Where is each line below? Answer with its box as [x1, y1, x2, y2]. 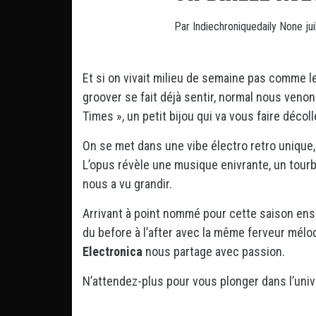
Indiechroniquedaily [193, 19, 279, 33]
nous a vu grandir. [83, 176, 172, 191]
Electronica [83, 243, 142, 259]
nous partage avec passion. [142, 243, 285, 259]
